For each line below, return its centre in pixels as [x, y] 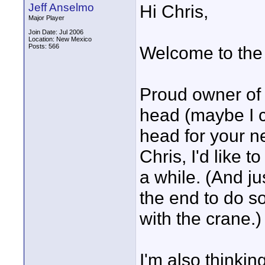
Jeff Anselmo [61, 7]
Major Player [46, 18]
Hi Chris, [174, 11]
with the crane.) [201, 218]
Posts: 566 [44, 46]
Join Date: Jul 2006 [56, 32]
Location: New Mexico [60, 39]
